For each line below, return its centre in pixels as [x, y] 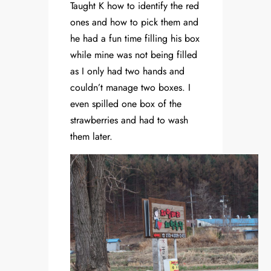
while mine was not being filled [134, 55]
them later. [91, 137]
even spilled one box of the [126, 104]
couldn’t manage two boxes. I [130, 88]
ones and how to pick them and [134, 22]
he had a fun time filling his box [135, 39]
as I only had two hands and [127, 71]
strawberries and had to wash [129, 120]
